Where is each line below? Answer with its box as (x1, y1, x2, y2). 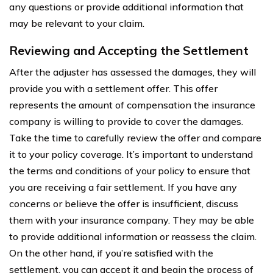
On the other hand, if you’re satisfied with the (9, 246, 213, 259)
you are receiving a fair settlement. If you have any (9, 180, 237, 193)
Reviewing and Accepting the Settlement (9, 42, 249, 58)
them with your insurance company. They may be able (9, 213, 254, 226)
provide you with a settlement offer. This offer (9, 82, 218, 94)
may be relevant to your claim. (9, 16, 144, 29)
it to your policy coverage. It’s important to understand (9, 147, 253, 160)
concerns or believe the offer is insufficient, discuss (9, 197, 238, 210)
